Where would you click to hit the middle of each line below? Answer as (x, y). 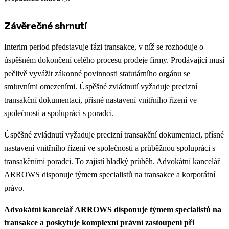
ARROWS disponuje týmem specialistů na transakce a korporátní (110, 175)
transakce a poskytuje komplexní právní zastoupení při (99, 223)
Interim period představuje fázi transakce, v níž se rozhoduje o (104, 47)
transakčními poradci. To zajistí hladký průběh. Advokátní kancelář (112, 162)
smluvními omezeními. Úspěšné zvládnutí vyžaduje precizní (101, 87)
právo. (14, 188)
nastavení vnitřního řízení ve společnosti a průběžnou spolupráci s (110, 148)
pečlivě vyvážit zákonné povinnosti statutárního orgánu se (97, 74)
